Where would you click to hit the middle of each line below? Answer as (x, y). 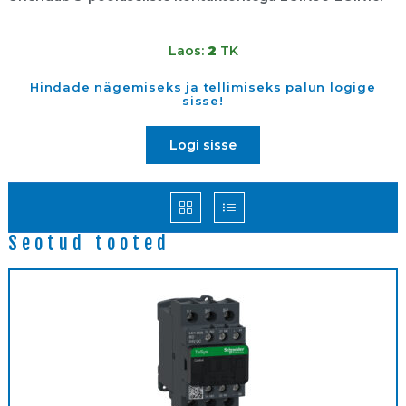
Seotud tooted (89, 244)
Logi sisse (203, 145)
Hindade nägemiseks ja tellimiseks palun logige (203, 87)
